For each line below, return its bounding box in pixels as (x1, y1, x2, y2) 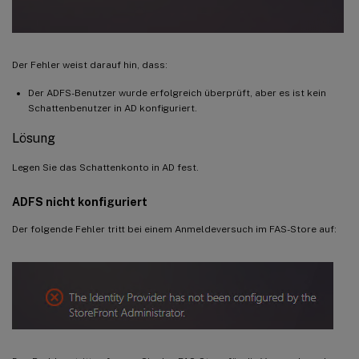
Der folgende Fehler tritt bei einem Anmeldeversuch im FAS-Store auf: (12, 223, 337, 235)
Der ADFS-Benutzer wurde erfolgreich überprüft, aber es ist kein (28, 87, 326, 99)
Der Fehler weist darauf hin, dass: (12, 58, 167, 71)
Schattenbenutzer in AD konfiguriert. (28, 102, 197, 114)
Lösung (12, 130, 55, 146)
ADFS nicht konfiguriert (12, 195, 147, 208)
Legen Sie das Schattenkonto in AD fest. (12, 161, 199, 173)
